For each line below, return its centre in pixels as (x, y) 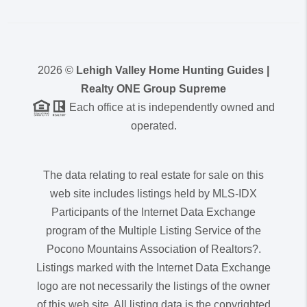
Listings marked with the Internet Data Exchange (153, 267)
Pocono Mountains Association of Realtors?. (153, 249)
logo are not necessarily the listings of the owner (153, 286)
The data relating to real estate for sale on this (153, 175)
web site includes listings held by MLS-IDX (153, 193)
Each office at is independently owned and (171, 107)
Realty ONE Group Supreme (153, 88)
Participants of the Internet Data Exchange (153, 212)
